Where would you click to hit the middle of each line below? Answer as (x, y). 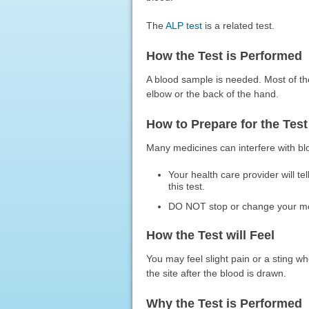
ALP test (183, 25)
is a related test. (238, 25)
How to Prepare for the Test (227, 124)
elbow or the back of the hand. (212, 93)
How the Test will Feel (210, 235)
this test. (187, 186)
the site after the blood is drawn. (216, 273)
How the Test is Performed (224, 56)
